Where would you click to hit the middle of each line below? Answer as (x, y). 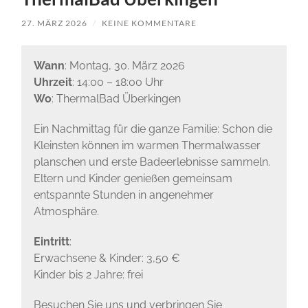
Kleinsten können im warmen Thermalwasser (147, 145)
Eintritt (51, 241)
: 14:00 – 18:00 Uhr (118, 82)
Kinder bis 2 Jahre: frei (88, 274)
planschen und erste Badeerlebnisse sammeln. (152, 162)
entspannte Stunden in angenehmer (123, 195)
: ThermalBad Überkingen (116, 98)
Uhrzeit (53, 82)
